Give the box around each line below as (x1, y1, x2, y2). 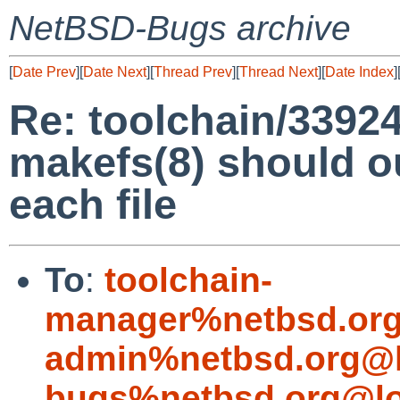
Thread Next (239, 64, 318, 79)
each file (9, 180, 177, 229)
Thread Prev (154, 64, 232, 79)
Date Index (325, 64, 394, 79)
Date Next (83, 64, 146, 79)
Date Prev (12, 64, 76, 79)
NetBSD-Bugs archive (9, 9, 351, 47)
